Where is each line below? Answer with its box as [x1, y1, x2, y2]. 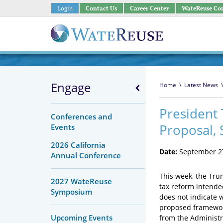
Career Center [129, 4, 169, 12]
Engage [51, 79, 91, 96]
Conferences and [51, 111, 112, 121]
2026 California [51, 139, 106, 150]
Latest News [184, 81, 218, 89]
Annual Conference [51, 150, 121, 160]
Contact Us [85, 4, 117, 12]
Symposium [51, 186, 92, 197]
